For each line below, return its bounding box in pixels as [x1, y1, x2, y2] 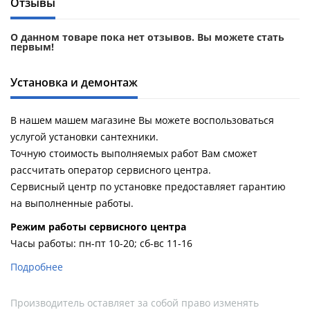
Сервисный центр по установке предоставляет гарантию [10, 180, 286, 193]
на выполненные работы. [10, 197, 134, 210]
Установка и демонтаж [10, 75, 138, 90]
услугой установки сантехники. [10, 130, 158, 143]
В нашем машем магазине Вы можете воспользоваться [10, 113, 274, 127]
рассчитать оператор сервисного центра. [10, 163, 211, 176]
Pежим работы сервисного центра [10, 220, 186, 233]
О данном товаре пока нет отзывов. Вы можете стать [10, 30, 284, 44]
